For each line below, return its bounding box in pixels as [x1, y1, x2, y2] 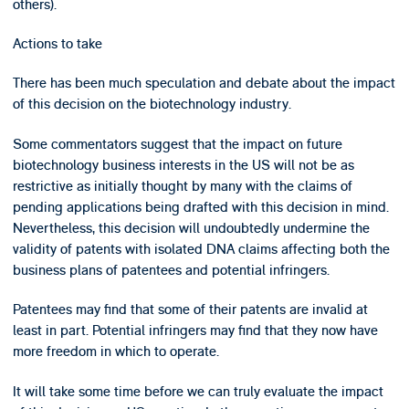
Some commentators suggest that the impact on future [12, 134, 342, 153]
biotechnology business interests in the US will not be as [12, 155, 354, 174]
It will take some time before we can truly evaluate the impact [12, 382, 383, 401]
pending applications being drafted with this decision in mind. [12, 197, 389, 216]
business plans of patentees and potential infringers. [12, 260, 330, 279]
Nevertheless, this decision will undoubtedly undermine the [12, 218, 370, 237]
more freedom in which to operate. [12, 342, 219, 362]
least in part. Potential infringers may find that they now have [12, 321, 378, 341]
